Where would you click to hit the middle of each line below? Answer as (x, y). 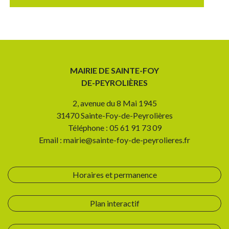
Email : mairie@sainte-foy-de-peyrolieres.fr (114, 140)
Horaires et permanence (114, 175)
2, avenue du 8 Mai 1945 (114, 103)
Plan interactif (114, 203)
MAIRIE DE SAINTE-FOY (114, 71)
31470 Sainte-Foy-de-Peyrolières (114, 116)
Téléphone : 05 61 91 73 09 (114, 128)
